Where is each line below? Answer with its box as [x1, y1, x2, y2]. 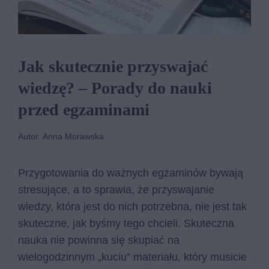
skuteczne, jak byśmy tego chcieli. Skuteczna [18, 217, 234, 229]
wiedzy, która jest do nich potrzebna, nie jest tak [18, 200, 247, 213]
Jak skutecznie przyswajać [18, 56, 208, 76]
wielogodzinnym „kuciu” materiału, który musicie [18, 250, 247, 263]
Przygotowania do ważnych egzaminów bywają [18, 166, 243, 179]
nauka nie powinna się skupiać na [18, 234, 180, 246]
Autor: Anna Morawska [18, 131, 104, 141]
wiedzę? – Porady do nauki [18, 78, 212, 97]
